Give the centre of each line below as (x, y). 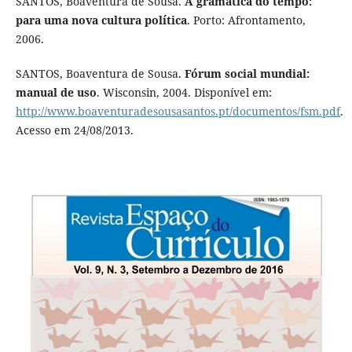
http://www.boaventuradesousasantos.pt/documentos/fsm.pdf (178, 112)
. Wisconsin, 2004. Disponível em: (184, 93)
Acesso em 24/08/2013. (74, 130)
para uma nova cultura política (101, 20)
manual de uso (56, 93)
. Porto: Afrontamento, (246, 20)
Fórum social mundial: (247, 74)
